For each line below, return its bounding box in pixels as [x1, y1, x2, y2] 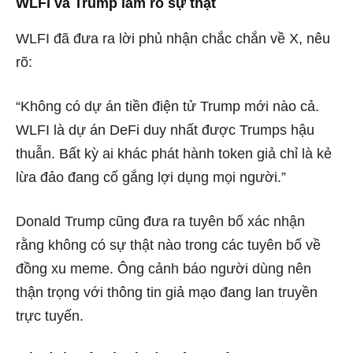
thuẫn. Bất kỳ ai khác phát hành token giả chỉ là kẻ [16, 145, 332, 162]
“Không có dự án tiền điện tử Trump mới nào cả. [16, 98, 319, 114]
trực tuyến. [16, 307, 84, 324]
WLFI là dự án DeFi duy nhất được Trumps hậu [16, 121, 314, 138]
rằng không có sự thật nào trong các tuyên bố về [16, 236, 321, 253]
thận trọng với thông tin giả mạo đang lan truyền [16, 284, 318, 300]
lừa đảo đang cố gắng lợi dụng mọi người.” [16, 169, 286, 185]
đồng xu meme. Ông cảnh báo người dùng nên [16, 260, 311, 277]
